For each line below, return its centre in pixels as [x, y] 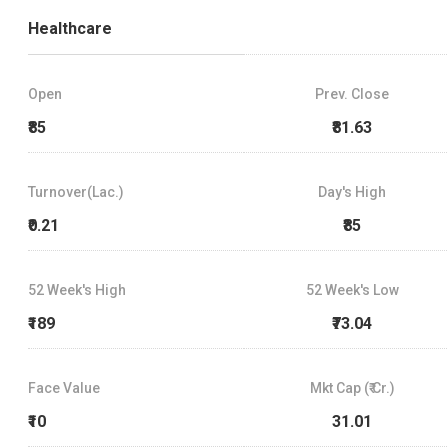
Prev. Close [352, 94]
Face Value [64, 388]
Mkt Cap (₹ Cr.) [352, 388]
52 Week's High [77, 290]
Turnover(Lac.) [76, 192]
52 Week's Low [352, 290]
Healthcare [70, 29]
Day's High [352, 192]
